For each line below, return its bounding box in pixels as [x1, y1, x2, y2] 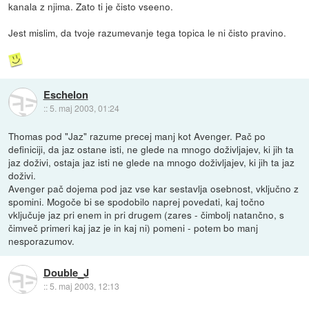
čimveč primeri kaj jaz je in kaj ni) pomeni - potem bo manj [8, 221, 259, 235]
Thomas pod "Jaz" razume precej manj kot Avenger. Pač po [8, 129, 266, 143]
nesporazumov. [8, 234, 75, 248]
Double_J [43, 264, 89, 280]
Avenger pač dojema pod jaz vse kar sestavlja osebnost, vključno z [8, 181, 299, 196]
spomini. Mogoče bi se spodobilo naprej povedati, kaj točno [8, 195, 266, 209]
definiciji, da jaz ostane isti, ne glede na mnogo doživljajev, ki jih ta [8, 142, 295, 157]
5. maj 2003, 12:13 [49, 279, 119, 292]
